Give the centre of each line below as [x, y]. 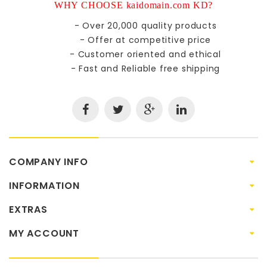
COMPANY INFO [49, 162]
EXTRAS [28, 209]
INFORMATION [44, 185]
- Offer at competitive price [145, 40]
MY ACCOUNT [44, 233]
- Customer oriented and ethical [145, 54]
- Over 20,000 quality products [145, 25]
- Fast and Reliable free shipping [145, 68]
